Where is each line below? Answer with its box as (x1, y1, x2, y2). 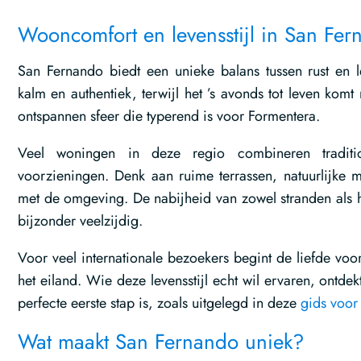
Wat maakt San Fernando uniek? (18, 326, 304, 357)
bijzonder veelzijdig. (18, 210, 143, 231)
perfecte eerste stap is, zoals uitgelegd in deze (18, 292, 301, 313)
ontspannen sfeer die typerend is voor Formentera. (18, 105, 320, 127)
